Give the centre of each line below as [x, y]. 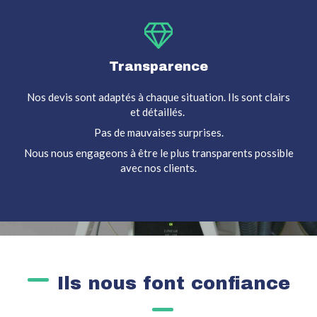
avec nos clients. [158, 168]
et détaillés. [158, 112]
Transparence [158, 67]
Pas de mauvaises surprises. [158, 133]
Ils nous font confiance [173, 283]
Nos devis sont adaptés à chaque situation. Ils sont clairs [158, 97]
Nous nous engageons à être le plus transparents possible [158, 153]
